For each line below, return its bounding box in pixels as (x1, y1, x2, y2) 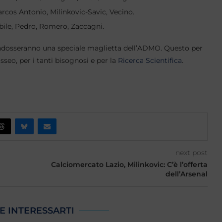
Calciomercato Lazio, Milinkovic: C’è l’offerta (51, 160, 208, 169)
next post (175, 148, 208, 157)
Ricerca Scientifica (118, 56, 182, 65)
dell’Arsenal (165, 169, 208, 178)
